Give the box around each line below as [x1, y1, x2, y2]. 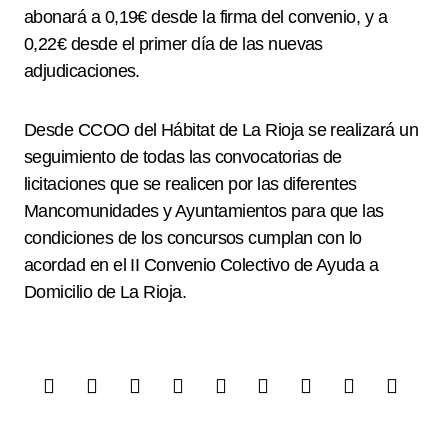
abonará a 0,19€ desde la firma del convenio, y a [24, 7, 388, 27]
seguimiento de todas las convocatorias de [24, 147, 342, 167]
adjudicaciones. [24, 61, 140, 81]
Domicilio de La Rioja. [24, 282, 187, 302]
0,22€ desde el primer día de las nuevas [24, 34, 323, 54]
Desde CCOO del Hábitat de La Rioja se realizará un [24, 120, 418, 140]
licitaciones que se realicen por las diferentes [24, 174, 357, 194]
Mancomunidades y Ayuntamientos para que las [24, 201, 384, 221]
